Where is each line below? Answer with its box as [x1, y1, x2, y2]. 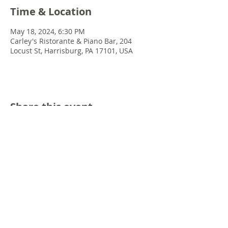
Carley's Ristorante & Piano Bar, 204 [10, 36, 132, 46]
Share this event [10, 100, 93, 113]
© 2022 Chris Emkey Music [47, 175, 116, 183]
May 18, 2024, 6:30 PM [10, 26, 85, 36]
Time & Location [10, 5, 92, 18]
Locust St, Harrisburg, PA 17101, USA [10, 46, 133, 55]
